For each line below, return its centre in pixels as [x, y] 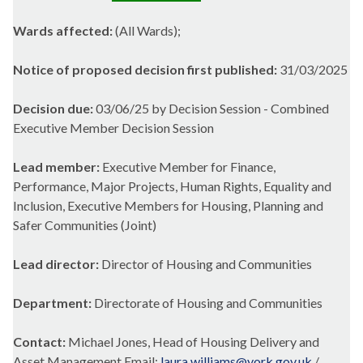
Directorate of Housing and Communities [208, 303]
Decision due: [54, 109]
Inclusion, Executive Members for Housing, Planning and [168, 206]
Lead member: [58, 167]
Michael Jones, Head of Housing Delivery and [194, 342]
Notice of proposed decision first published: [146, 70]
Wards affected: [64, 31]
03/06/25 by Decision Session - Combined [212, 109]
